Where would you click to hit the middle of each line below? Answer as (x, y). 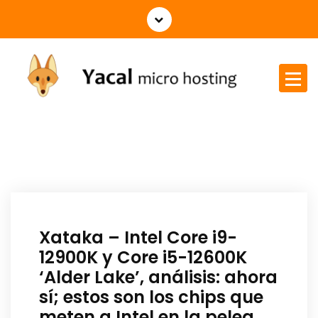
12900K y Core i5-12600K (143, 257)
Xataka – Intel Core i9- (138, 237)
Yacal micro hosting (54, 109)
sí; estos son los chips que (151, 297)
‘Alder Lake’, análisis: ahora (158, 277)
